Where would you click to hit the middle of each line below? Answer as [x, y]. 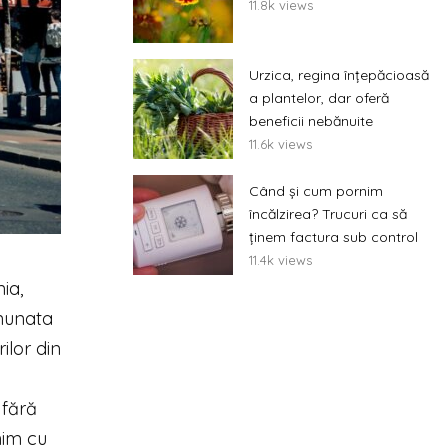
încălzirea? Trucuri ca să [328, 214]
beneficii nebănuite [311, 121]
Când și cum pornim [316, 191]
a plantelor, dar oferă [319, 98]
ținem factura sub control [333, 237]
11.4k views [280, 260]
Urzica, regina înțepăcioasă [339, 75]
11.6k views [280, 144]
